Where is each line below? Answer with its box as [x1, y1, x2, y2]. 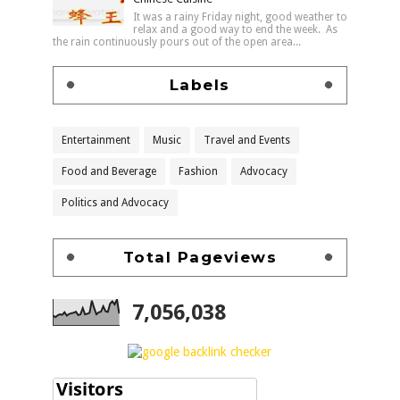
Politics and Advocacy [61, 196, 169, 209]
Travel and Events [203, 133, 290, 146]
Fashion [178, 164, 218, 178]
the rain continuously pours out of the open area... [52, 35, 301, 48]
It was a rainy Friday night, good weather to [132, 10, 347, 23]
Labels [169, 75, 230, 94]
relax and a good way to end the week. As [132, 22, 337, 36]
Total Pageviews [122, 247, 278, 266]
